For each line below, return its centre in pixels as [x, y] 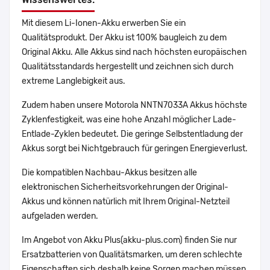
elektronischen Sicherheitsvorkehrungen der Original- [125, 187]
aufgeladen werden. [60, 216]
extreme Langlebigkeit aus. [74, 81]
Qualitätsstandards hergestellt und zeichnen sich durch [128, 67]
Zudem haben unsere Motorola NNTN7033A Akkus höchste [134, 105]
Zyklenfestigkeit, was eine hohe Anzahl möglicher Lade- [129, 120]
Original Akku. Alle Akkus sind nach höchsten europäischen [134, 52]
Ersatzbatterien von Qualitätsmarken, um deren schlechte [132, 255]
